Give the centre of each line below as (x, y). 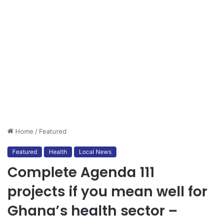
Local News (95, 152)
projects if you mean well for (107, 192)
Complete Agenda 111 (81, 173)
